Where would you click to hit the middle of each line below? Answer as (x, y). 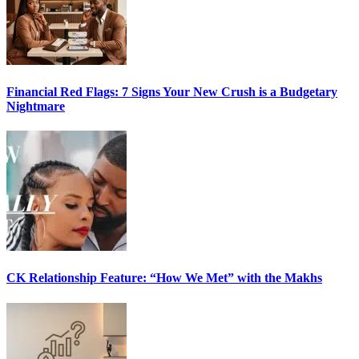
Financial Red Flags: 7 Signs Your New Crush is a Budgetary (172, 91)
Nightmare (36, 106)
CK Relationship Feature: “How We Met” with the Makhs (164, 278)
